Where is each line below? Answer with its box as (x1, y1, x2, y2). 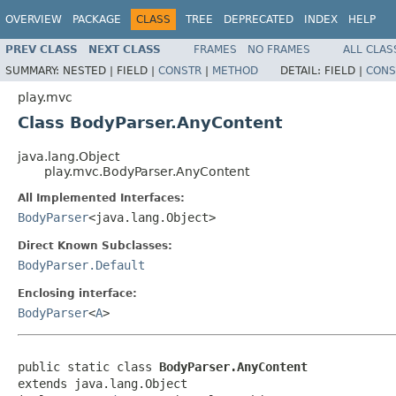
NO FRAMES (247, 42, 310, 56)
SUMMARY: (5, 64, 63, 77)
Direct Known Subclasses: (18, 239, 172, 252)
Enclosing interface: (18, 286, 137, 300)
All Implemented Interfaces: (18, 191, 185, 204)
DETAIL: (280, 64, 324, 77)
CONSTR (158, 64, 202, 77)
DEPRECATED (224, 13, 293, 26)
